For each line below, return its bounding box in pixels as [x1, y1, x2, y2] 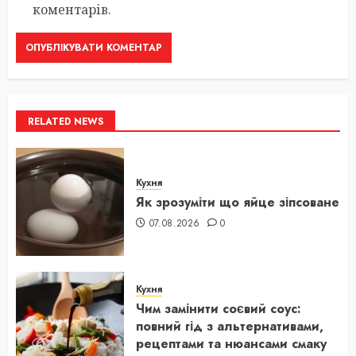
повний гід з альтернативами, [136, 316, 323, 335]
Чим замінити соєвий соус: [136, 299, 301, 318]
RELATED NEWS [28, 114, 103, 129]
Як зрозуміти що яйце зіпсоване [136, 192, 339, 211]
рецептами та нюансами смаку [136, 334, 327, 353]
